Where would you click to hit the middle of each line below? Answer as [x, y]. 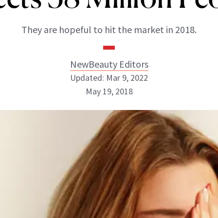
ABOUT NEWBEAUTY [57, 143]
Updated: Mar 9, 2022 [109, 78]
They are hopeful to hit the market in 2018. [109, 29]
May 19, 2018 [109, 91]
